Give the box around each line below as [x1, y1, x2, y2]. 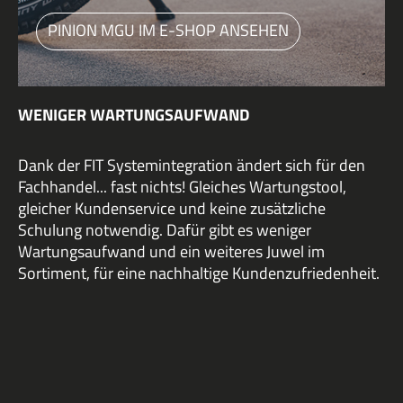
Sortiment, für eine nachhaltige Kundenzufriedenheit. [18, 261, 380, 286]
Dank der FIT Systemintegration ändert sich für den [18, 153, 365, 178]
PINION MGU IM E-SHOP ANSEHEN [48, 18, 289, 43]
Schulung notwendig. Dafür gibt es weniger [18, 218, 311, 243]
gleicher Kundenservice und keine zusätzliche [18, 196, 326, 221]
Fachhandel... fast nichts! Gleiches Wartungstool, [18, 175, 346, 200]
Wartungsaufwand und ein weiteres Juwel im [18, 239, 325, 264]
